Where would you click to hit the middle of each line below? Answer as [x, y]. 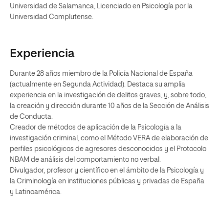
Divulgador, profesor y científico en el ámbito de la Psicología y [107, 171]
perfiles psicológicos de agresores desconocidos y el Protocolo [108, 149]
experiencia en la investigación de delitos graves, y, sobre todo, [108, 95]
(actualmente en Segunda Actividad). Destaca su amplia [98, 85]
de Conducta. [31, 117]
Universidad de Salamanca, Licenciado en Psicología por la [101, 6]
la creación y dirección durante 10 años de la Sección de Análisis [109, 106]
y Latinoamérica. [36, 192]
